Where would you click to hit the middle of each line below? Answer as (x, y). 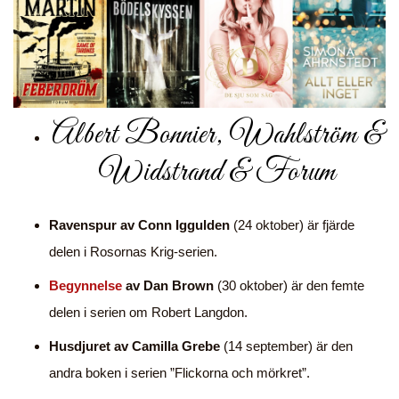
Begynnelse (87, 286)
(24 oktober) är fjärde (292, 225)
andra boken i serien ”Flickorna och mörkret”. (179, 373)
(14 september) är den (286, 346)
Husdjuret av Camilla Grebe (134, 346)
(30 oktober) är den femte (289, 286)
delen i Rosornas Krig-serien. (133, 252)
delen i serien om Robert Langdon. (148, 313)
